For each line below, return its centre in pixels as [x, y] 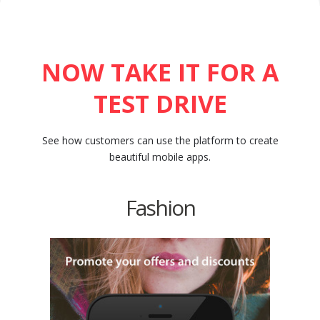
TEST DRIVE [160, 103]
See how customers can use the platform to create [160, 140]
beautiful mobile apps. [160, 156]
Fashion [160, 207]
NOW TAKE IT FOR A [160, 72]
